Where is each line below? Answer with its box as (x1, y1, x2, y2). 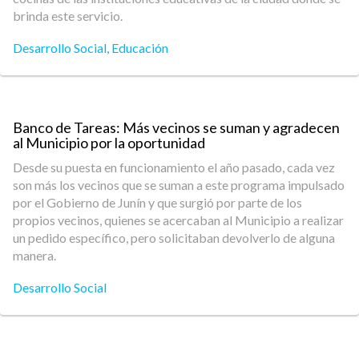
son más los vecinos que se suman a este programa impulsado (13, 177, 345, 192)
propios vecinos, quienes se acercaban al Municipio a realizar (13, 212, 344, 228)
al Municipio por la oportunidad (13, 134, 205, 151)
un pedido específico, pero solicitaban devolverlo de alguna (13, 230, 335, 245)
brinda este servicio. (13, 8, 123, 23)
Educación (111, 40, 168, 55)
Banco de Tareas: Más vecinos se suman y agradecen (13, 119, 340, 136)
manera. (13, 248, 58, 263)
